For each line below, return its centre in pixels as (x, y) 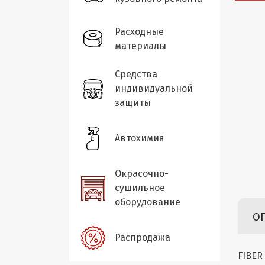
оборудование (148, 202)
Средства (136, 74)
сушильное (140, 188)
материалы (140, 46)
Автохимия (140, 138)
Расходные (139, 32)
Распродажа (143, 237)
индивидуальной (154, 88)
